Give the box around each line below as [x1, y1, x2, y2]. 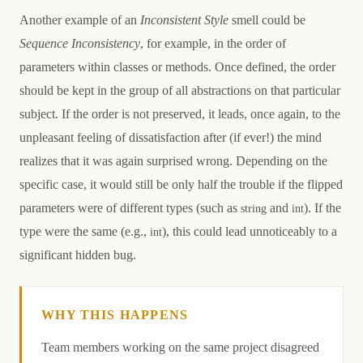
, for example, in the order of [140, 36, 286, 50]
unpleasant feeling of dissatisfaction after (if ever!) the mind [19, 130, 322, 144]
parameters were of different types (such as [19, 201, 241, 215]
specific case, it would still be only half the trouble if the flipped [19, 177, 343, 191]
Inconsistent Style [140, 13, 228, 27]
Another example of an [19, 13, 140, 27]
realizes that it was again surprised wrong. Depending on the [19, 154, 327, 168]
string [241, 202, 267, 215]
